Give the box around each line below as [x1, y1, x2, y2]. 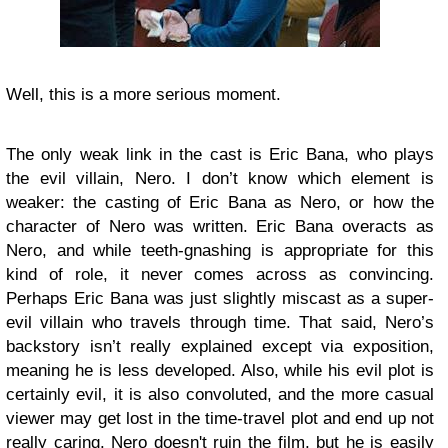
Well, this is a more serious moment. [6, 85, 286, 104]
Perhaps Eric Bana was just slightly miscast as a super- [6, 289, 434, 308]
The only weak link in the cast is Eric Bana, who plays [6, 145, 434, 164]
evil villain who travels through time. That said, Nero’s [6, 313, 434, 332]
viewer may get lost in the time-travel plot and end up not [6, 409, 434, 428]
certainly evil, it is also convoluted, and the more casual [6, 385, 434, 404]
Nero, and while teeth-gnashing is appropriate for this [6, 241, 434, 260]
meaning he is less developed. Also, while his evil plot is [6, 361, 434, 380]
